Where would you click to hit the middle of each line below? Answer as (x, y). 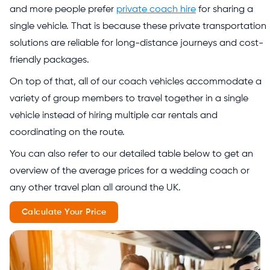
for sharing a (224, 10)
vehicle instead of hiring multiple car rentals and (114, 116)
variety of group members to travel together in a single (129, 99)
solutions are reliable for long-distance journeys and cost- (137, 43)
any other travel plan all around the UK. (95, 188)
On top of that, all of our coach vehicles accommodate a (136, 82)
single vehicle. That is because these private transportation (138, 27)
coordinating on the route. (67, 133)
